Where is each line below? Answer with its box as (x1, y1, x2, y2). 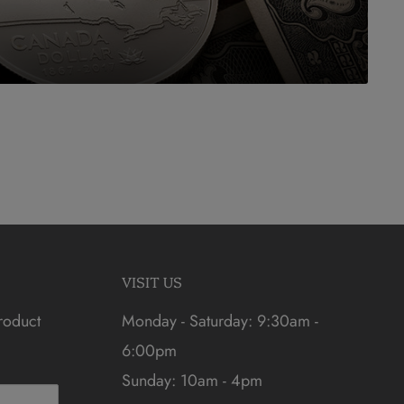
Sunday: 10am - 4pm (122, 368, 263, 392)
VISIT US (122, 271, 183, 292)
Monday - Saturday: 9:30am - (122, 308, 319, 333)
